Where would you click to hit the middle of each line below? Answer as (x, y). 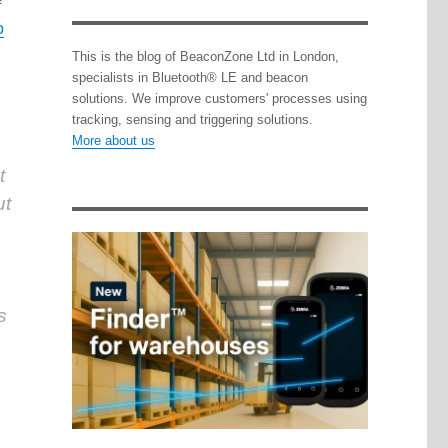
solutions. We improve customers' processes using (219, 99)
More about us (113, 141)
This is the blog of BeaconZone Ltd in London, (205, 57)
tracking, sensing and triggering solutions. (192, 120)
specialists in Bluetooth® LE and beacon (189, 78)
